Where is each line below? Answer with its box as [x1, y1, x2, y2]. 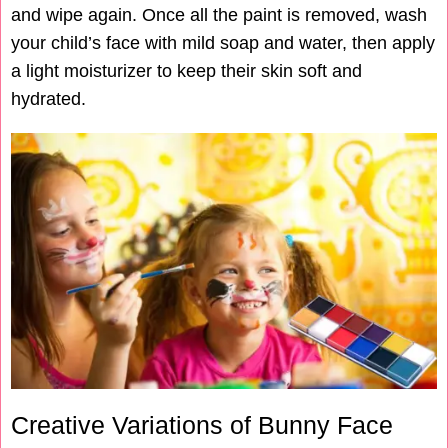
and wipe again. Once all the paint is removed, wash [11, 5, 427, 26]
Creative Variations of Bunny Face [11, 410, 393, 439]
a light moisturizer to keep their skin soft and [11, 61, 362, 82]
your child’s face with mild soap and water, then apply [11, 33, 435, 54]
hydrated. [11, 89, 86, 110]
